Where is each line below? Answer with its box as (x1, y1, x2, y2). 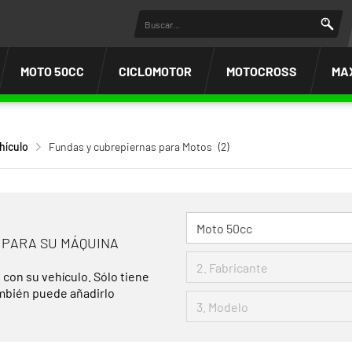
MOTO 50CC (20, 63, 84, 79)
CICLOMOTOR (118, 63, 192, 79)
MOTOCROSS (225, 63, 297, 79)
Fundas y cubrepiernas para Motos (49, 140, 212, 153)
